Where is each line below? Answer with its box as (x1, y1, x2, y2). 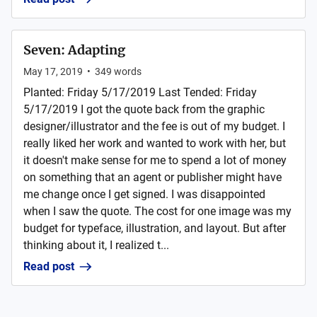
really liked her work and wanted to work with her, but (23, 137, 286, 150)
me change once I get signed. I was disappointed (23, 188, 265, 201)
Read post (23, 260, 74, 273)
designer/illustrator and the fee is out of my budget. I (23, 120, 285, 133)
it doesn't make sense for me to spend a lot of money (23, 154, 287, 167)
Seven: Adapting (23, 42, 125, 58)
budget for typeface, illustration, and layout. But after (23, 221, 286, 235)
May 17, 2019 (23, 66, 83, 77)
